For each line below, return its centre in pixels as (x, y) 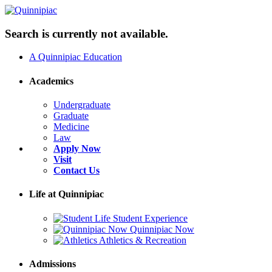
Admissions (53, 263)
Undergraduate (82, 104)
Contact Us (76, 170)
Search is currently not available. (87, 33)
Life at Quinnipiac (66, 194)
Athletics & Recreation (143, 240)
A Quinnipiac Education (76, 57)
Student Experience (150, 218)
